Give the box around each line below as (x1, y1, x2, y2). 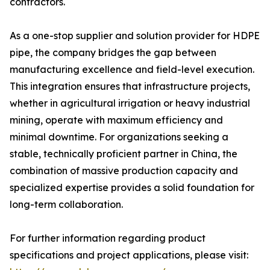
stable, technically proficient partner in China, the (10, 148, 237, 160)
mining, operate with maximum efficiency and (10, 114, 223, 126)
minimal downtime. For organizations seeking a (10, 131, 228, 143)
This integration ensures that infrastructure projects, (10, 80, 250, 92)
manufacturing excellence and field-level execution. (10, 63, 254, 75)
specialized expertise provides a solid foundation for (10, 181, 254, 193)
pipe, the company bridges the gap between (10, 46, 216, 58)
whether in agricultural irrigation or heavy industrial (10, 97, 250, 109)
